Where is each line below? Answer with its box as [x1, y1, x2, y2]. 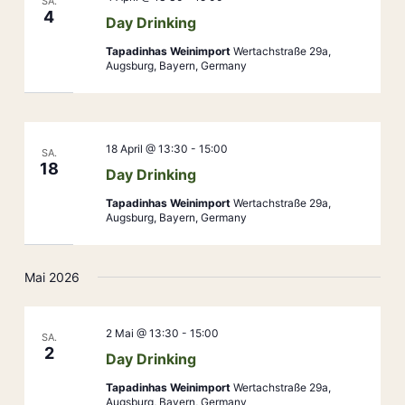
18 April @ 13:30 [105, 142, 188, 156]
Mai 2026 [24, 268, 80, 285]
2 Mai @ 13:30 [105, 325, 179, 340]
